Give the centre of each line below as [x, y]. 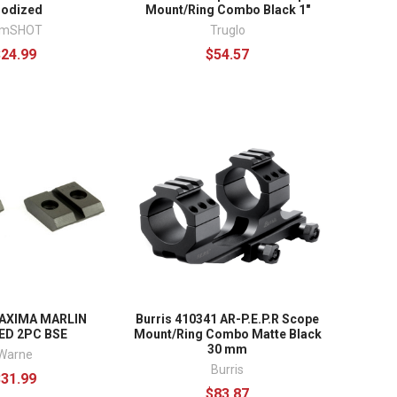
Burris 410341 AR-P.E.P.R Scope [228, 319]
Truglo [227, 31]
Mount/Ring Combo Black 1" [227, 10]
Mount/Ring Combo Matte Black [227, 334]
